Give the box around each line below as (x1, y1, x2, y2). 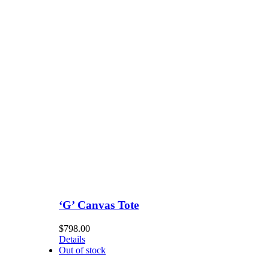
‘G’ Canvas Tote (59, 199, 139, 212)
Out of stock (59, 244, 106, 255)
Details (59, 234, 85, 244)
